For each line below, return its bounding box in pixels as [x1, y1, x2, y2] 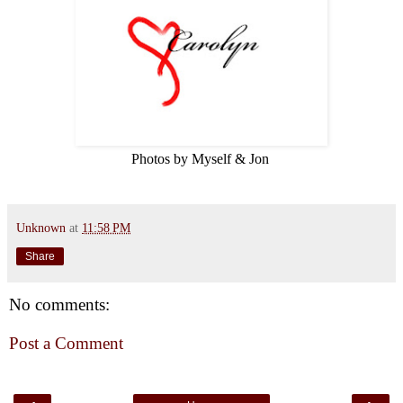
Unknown [16, 219, 66, 235]
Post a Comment [9, 334, 123, 354]
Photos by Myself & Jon [130, 150, 273, 166]
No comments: [9, 294, 110, 314]
